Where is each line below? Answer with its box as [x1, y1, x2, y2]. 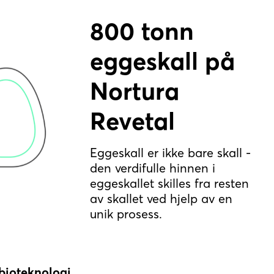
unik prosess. [90, 206, 163, 221]
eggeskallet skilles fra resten [90, 175, 250, 191]
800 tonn [90, 15, 194, 46]
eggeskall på [90, 45, 235, 76]
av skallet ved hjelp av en [90, 190, 233, 206]
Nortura [90, 75, 180, 106]
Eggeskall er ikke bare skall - [90, 144, 251, 160]
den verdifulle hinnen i [90, 160, 216, 176]
